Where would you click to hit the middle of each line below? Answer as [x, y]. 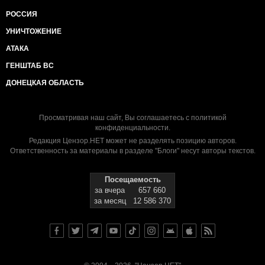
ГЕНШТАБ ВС [30, 66]
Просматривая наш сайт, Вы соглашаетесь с [115, 118]
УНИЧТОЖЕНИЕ [34, 31]
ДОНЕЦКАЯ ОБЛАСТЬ [45, 83]
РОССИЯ [22, 14]
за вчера [110, 190]
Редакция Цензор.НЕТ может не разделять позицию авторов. [132, 141]
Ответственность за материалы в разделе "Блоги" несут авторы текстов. [132, 151]
